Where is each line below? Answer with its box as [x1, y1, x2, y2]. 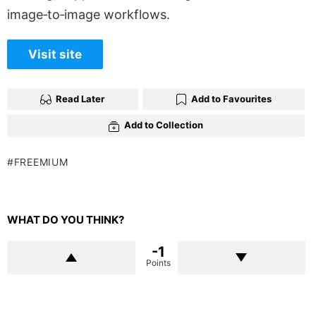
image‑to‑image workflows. [7, 7, 170, 22]
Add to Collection [124, 119, 203, 131]
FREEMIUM [13, 155, 68, 168]
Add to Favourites [190, 93, 272, 104]
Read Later [56, 93, 105, 104]
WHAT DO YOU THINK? [7, 212, 124, 226]
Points [145, 257, 171, 268]
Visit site [28, 47, 82, 61]
